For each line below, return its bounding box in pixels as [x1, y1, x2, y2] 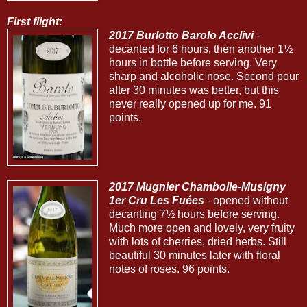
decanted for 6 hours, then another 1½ [108, 43, 293, 56]
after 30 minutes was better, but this [108, 84, 279, 97]
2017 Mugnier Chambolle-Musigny [108, 181, 286, 193]
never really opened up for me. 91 [108, 98, 271, 110]
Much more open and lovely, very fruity [108, 222, 295, 234]
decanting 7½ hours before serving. [108, 208, 280, 220]
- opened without [204, 195, 288, 206]
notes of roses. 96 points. [108, 263, 230, 275]
